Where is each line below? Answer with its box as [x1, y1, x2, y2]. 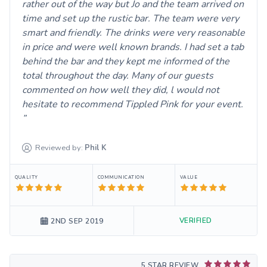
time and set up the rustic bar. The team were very [22, 11, 239, 25]
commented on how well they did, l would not [22, 83, 219, 97]
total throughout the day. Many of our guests [22, 69, 213, 82]
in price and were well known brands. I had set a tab [22, 40, 244, 54]
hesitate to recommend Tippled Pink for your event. [22, 97, 243, 111]
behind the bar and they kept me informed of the [22, 54, 229, 68]
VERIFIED [179, 215, 212, 225]
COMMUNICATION [97, 173, 145, 181]
